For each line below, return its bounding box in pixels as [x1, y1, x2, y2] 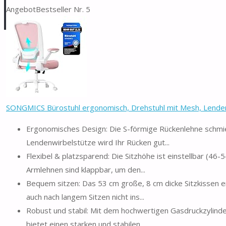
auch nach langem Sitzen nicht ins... [26, 191, 144, 202]
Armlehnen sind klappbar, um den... [26, 164, 145, 175]
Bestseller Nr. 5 [36, 4, 90, 14]
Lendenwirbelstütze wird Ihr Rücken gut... [26, 137, 169, 147]
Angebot [6, 4, 36, 14]
